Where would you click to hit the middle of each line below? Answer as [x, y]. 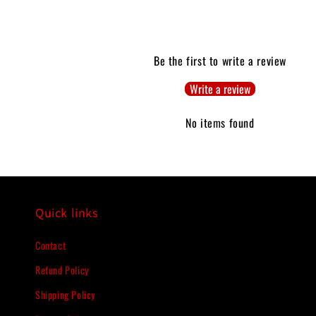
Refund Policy [62, 270]
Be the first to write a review [220, 60]
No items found [220, 122]
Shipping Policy [65, 294]
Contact [51, 245]
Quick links [67, 213]
